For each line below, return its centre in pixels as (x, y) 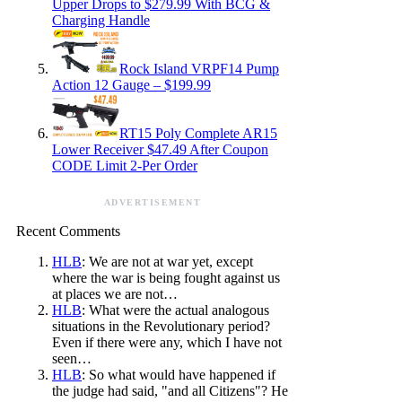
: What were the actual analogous (175, 310)
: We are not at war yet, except (167, 261)
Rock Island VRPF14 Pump (199, 68)
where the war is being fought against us (166, 277)
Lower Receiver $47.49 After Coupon (160, 149)
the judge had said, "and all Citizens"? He (170, 390)
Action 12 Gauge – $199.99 (131, 84)
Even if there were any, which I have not (167, 342)
